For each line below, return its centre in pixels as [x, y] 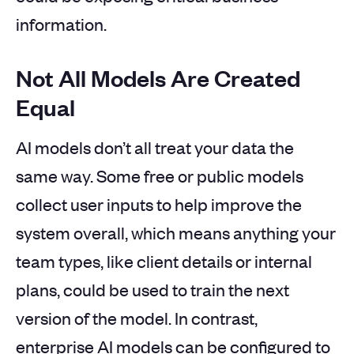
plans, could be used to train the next [153, 290]
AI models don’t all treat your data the [155, 147]
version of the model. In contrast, [137, 318]
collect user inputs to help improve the [159, 204]
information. [61, 24]
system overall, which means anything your [176, 233]
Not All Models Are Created [158, 78]
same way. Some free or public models [160, 176]
